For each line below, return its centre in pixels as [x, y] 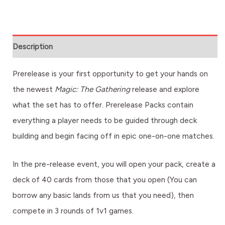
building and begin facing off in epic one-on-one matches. [114, 136]
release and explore [165, 89]
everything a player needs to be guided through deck [105, 120]
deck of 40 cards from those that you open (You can [105, 179]
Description [33, 46]
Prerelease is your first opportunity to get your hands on [110, 73]
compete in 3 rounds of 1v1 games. [73, 210]
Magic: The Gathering [92, 89]
